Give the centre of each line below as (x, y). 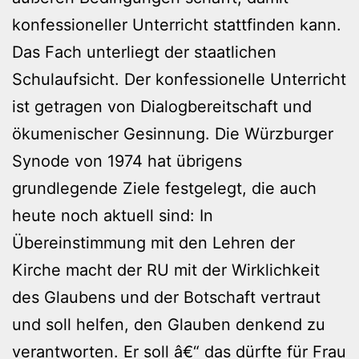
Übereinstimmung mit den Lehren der (153, 242)
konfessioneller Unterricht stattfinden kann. (177, 24)
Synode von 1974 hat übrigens (127, 161)
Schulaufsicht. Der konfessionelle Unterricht (179, 79)
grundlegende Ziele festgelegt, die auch (164, 188)
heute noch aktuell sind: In (113, 215)
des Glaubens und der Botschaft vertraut (166, 297)
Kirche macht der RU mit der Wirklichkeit (166, 270)
